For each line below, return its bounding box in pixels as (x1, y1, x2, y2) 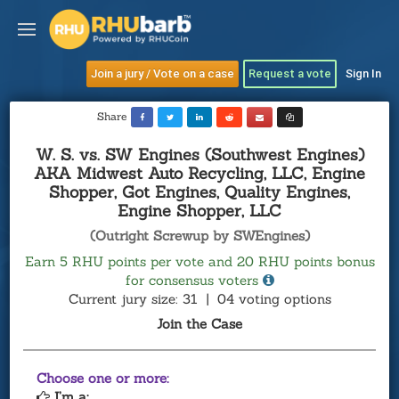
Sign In (346, 67, 381, 80)
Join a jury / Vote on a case (91, 67, 234, 80)
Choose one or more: (37, 370, 170, 387)
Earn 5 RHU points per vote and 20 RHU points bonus (24, 253, 375, 270)
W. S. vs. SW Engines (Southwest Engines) (35, 144, 364, 165)
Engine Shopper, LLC (118, 200, 281, 221)
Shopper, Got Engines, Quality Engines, (49, 182, 350, 202)
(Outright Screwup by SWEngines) (89, 227, 310, 244)
